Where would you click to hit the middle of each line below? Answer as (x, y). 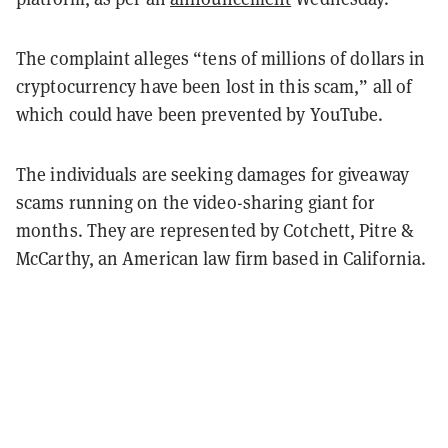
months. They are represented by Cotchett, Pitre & (214, 231)
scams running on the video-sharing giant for (196, 203)
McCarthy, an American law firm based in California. (221, 259)
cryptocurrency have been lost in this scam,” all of (214, 87)
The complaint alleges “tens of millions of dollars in (221, 59)
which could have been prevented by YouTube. (200, 115)
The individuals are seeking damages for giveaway (212, 175)
